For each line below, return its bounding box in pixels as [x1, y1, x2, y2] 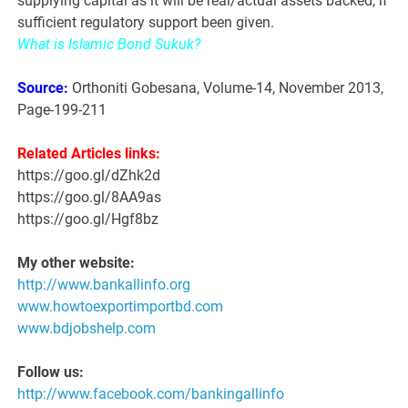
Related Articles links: [17, 145, 161, 163]
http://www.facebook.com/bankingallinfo [17, 385, 285, 403]
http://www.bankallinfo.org [17, 276, 191, 294]
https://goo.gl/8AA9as [17, 189, 162, 207]
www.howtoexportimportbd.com [17, 298, 224, 316]
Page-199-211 [17, 101, 107, 119]
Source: [17, 79, 69, 97]
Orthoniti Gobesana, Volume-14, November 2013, [72, 79, 384, 97]
